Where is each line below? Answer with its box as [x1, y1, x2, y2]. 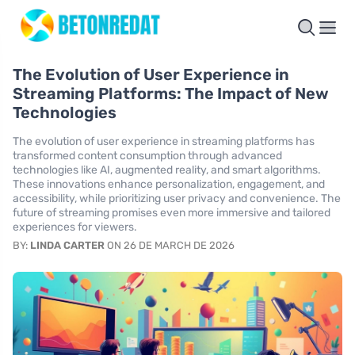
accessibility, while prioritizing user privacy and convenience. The [13, 192, 341, 206]
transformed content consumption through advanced [13, 149, 282, 163]
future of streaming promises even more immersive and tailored [13, 206, 330, 220]
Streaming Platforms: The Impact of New [13, 84, 329, 104]
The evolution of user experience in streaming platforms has [13, 135, 315, 149]
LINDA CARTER [30, 239, 105, 252]
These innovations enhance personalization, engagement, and [13, 177, 325, 192]
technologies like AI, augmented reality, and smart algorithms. [13, 163, 321, 177]
